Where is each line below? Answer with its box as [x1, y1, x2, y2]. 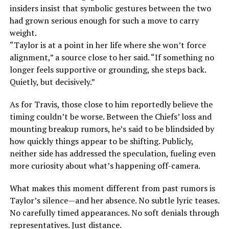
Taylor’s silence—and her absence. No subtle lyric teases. [9, 195, 219, 207]
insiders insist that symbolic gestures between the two [9, 3, 211, 14]
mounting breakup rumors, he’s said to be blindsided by [9, 123, 214, 135]
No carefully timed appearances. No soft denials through [9, 207, 219, 219]
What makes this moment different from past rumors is [9, 182, 215, 194]
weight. [9, 27, 37, 39]
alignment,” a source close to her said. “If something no [9, 52, 214, 63]
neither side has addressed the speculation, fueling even [9, 148, 216, 159]
